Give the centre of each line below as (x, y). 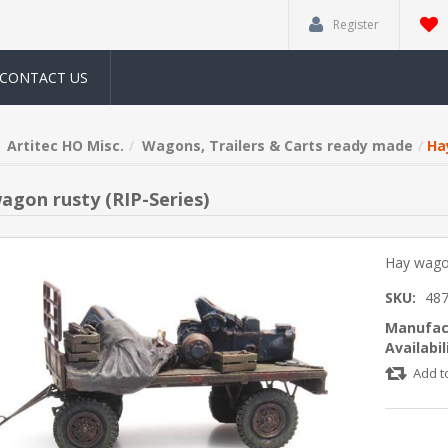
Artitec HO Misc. (65, 145)
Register (356, 24)
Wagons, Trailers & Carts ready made (277, 145)
